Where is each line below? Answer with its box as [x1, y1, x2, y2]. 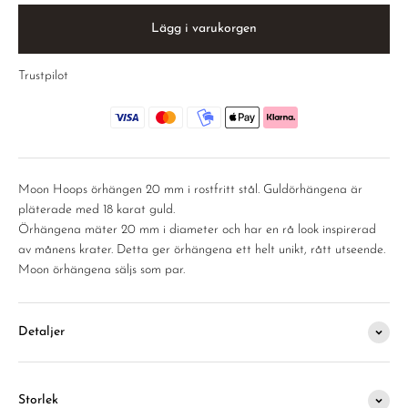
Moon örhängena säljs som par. [18, 263, 185, 277]
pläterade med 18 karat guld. [18, 203, 175, 217]
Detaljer [18, 325, 65, 339]
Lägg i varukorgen [151, 22, 257, 36]
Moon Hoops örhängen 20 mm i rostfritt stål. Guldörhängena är [18, 183, 362, 197]
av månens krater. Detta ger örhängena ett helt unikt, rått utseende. [18, 243, 385, 257]
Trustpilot [18, 69, 68, 83]
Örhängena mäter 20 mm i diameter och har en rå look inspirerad [18, 223, 376, 237]
